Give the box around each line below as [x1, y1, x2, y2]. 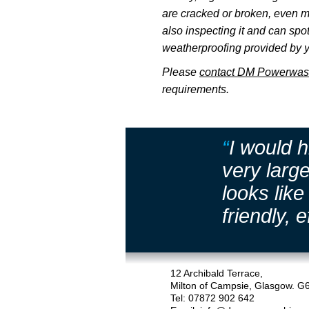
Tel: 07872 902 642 [170, 292, 255, 303]
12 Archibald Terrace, [170, 268, 263, 279]
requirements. [162, 83, 229, 95]
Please [162, 66, 199, 78]
